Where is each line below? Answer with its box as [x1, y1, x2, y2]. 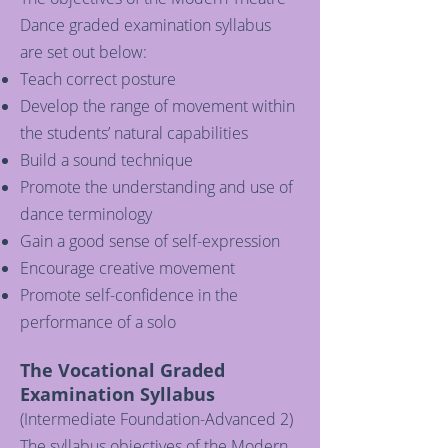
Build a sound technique [20, 149, 193, 171]
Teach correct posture [20, 68, 176, 90]
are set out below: [20, 41, 147, 63]
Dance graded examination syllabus [20, 14, 271, 36]
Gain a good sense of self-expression [20, 230, 280, 252]
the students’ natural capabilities [20, 122, 248, 144]
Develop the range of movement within [20, 95, 295, 117]
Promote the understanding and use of [20, 176, 293, 198]
